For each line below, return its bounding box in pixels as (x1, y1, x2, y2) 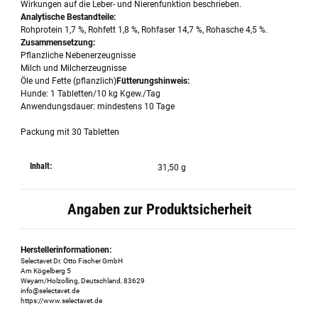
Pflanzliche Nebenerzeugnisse (21, 50, 136, 61)
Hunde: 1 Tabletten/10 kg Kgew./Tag (21, 89, 161, 99)
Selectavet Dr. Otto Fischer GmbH (21, 256, 124, 265)
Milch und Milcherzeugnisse (21, 63, 127, 74)
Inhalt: (30, 161, 53, 172)
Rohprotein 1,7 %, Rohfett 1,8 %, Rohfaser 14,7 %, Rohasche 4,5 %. (21, 25, 268, 35)
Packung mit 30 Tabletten (21, 127, 120, 138)
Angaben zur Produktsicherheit (67, 200, 251, 219)
